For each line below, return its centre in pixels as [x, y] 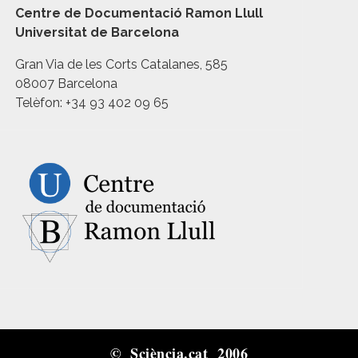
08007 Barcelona [67, 84]
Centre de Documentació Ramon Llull [139, 13]
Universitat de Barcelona [97, 32]
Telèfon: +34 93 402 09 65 [92, 103]
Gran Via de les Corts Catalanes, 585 [122, 64]
